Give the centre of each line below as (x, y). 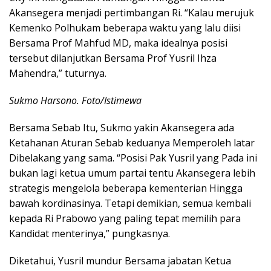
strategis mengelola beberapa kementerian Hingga (126, 188)
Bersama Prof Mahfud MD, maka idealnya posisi (118, 43)
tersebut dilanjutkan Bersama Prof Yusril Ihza (113, 58)
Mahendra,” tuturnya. (58, 73)
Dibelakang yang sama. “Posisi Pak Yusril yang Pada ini (133, 158)
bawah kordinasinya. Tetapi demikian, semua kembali (130, 203)
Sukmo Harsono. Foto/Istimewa (75, 100)
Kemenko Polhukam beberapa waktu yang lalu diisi (125, 28)
